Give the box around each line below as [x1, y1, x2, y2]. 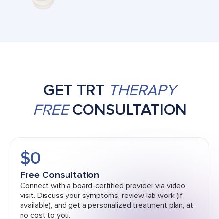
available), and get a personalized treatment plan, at [20, 200, 193, 211]
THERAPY [108, 81, 176, 101]
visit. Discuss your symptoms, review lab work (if [20, 191, 183, 201]
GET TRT [43, 81, 109, 101]
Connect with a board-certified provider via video [20, 181, 185, 191]
